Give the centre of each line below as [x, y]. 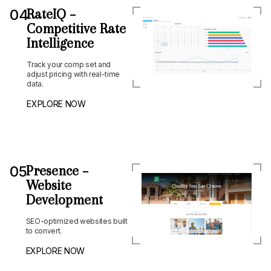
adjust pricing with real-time [73, 74]
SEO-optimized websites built [77, 221]
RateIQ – [51, 14]
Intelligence [60, 43]
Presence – [57, 171]
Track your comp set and [69, 65]
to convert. [44, 231]
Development [64, 200]
